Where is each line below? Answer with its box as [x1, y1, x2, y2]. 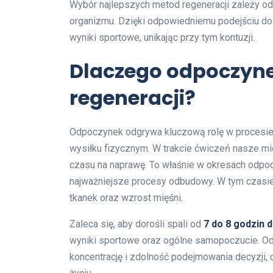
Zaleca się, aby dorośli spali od [69, 218, 204, 230]
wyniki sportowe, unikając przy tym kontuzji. [69, 31, 255, 43]
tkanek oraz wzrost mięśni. [69, 191, 183, 204]
